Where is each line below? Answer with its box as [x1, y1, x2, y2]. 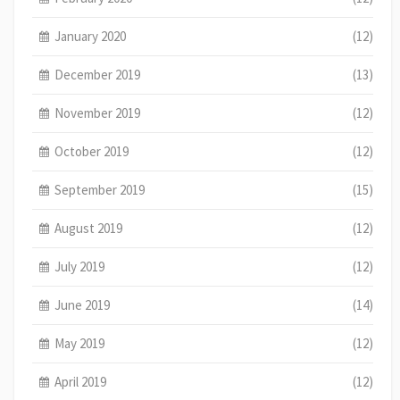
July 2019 [54, 257, 105, 275]
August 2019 [54, 219, 123, 237]
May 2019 [54, 334, 105, 352]
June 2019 [54, 296, 111, 313]
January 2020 [54, 27, 127, 45]
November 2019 [54, 104, 141, 121]
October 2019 [54, 142, 129, 160]
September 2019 [54, 180, 146, 198]
